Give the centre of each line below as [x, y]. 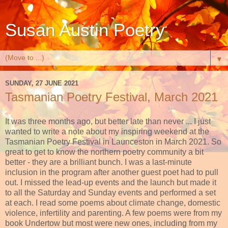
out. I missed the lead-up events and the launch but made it [111, 182]
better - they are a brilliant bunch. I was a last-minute [98, 162]
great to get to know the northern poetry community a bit [104, 152]
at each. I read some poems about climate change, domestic [113, 203]
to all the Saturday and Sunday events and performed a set [110, 192]
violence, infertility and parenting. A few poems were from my [113, 213]
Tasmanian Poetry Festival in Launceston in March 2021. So [113, 141]
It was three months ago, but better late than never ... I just [108, 121]
